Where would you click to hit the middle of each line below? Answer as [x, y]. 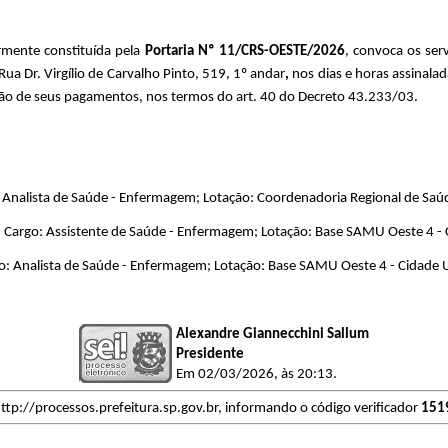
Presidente [210, 354]
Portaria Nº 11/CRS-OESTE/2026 [244, 51]
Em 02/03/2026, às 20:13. [256, 374]
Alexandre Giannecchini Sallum [272, 334]
